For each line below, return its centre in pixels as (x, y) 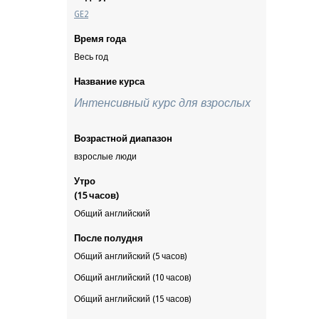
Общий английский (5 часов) (130, 256)
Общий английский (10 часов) (132, 278)
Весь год (91, 57)
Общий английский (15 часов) (132, 299)
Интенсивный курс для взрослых (162, 103)
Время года (100, 39)
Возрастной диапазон (123, 138)
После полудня (109, 238)
